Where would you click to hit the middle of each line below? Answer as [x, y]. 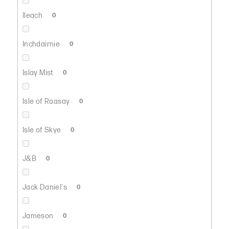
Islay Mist [39, 73]
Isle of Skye [42, 130]
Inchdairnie [42, 44]
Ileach [33, 15]
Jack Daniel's [45, 187]
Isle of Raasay [47, 101]
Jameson [39, 216]
